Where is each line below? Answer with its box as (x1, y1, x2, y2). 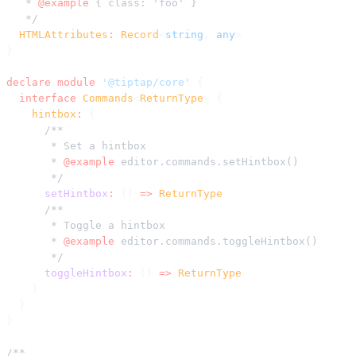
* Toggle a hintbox (6, 219, 165, 231)
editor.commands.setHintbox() (114, 155, 299, 168)
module (51, 75, 95, 88)
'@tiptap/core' (95, 75, 191, 88)
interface (6, 91, 76, 104)
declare (6, 75, 51, 88)
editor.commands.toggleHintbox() (114, 234, 318, 247)
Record (114, 28, 159, 41)
